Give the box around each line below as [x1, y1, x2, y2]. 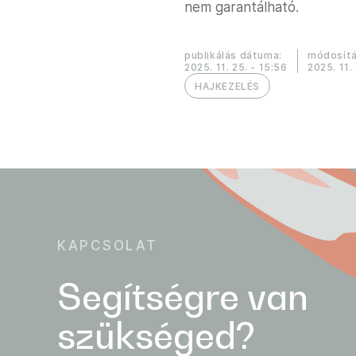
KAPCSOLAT [57, 238, 158, 253]
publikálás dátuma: [184, 49, 282, 61]
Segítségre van [57, 275, 308, 318]
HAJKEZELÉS [195, 79, 260, 92]
